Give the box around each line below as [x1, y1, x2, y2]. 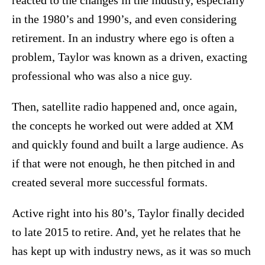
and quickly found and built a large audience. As [12, 138, 244, 151]
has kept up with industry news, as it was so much [12, 244, 251, 258]
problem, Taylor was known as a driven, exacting [12, 50, 247, 64]
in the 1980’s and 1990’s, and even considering [12, 12, 237, 26]
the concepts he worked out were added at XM [12, 119, 234, 132]
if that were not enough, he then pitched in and [12, 157, 235, 170]
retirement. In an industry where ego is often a [12, 31, 234, 45]
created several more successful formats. [12, 176, 208, 189]
